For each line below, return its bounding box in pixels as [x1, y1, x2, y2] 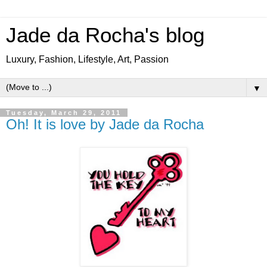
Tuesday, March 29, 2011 [6, 109, 122, 116]
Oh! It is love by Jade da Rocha [6, 116, 204, 132]
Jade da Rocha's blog [6, 24, 204, 46]
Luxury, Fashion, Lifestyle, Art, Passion [6, 54, 169, 64]
